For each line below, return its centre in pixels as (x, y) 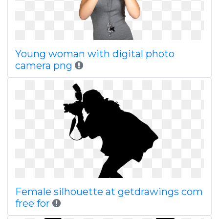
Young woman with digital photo (95, 54)
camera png (44, 66)
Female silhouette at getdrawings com (109, 192)
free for (33, 203)
